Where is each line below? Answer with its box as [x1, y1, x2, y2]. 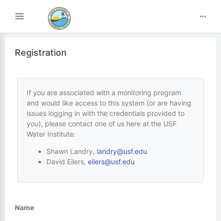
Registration [15, 47, 67, 58]
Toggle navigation [19, 14, 90, 25]
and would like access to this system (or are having [26, 98, 191, 107]
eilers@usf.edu [87, 157, 135, 166]
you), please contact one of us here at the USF [26, 119, 177, 128]
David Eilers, [46, 157, 88, 166]
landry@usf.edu [96, 147, 147, 155]
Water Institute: [26, 129, 75, 138]
